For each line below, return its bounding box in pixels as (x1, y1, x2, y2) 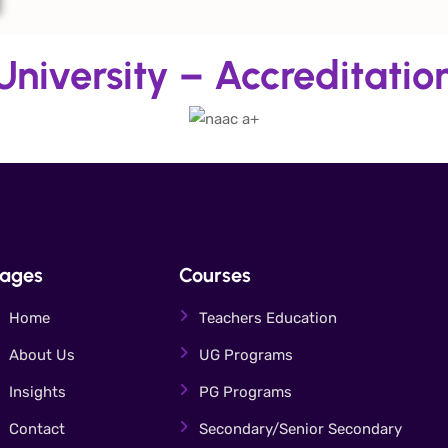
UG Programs (199, 345, 293, 364)
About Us (9, 345, 75, 364)
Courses (179, 262, 251, 287)
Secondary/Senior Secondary (199, 419, 402, 438)
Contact (9, 419, 65, 438)
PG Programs (199, 382, 292, 401)
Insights (9, 382, 66, 401)
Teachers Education (199, 308, 337, 327)
